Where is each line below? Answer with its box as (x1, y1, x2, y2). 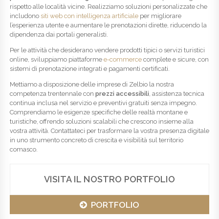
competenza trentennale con (10, 90, 95, 98)
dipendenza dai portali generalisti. (10, 31, 108, 39)
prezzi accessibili (95, 90, 149, 98)
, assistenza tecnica (149, 90, 204, 98)
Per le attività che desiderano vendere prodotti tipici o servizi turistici (10, 46, 205, 54)
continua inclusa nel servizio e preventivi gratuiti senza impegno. (10, 99, 197, 107)
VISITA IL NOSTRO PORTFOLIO (44, 174, 175, 184)
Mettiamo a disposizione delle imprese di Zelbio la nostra (10, 81, 174, 88)
